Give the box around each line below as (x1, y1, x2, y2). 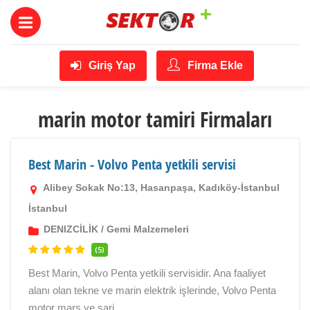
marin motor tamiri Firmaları (38, 105, 272, 134)
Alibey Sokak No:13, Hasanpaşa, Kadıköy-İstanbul (41, 182, 280, 193)
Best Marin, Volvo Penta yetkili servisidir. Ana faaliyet (28, 267, 266, 279)
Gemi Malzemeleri (107, 224, 189, 235)
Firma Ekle (185, 60, 243, 71)
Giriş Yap (86, 60, 136, 71)
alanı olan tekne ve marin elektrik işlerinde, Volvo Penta (28, 284, 276, 296)
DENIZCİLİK (44, 224, 98, 235)
